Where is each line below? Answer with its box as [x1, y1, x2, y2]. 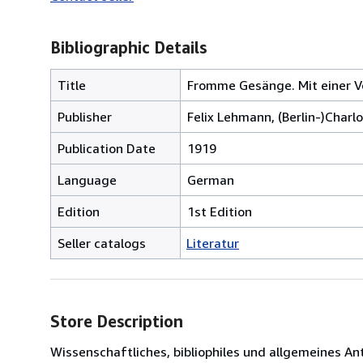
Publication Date [58, 139, 156, 156]
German [187, 171, 234, 188]
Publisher [58, 108, 112, 125]
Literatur [186, 234, 239, 251]
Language [58, 171, 117, 188]
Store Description [50, 311, 183, 331]
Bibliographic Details [50, 37, 207, 57]
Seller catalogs [58, 234, 146, 251]
